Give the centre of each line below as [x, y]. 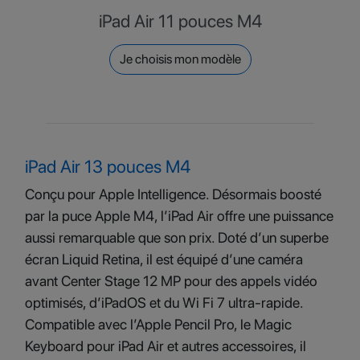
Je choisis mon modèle [180, 59]
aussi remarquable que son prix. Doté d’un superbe [177, 237]
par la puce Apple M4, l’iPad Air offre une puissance [179, 216]
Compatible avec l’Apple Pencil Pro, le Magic [158, 324]
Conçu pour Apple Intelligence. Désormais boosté [173, 194]
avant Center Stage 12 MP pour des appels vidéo [171, 281]
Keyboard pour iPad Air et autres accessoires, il [166, 346]
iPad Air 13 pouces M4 [108, 166]
